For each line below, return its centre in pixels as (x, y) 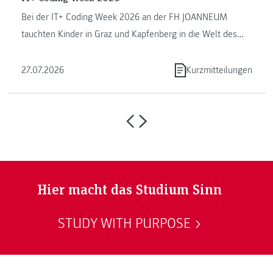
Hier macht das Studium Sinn (129, 188)
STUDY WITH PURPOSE (125, 224)
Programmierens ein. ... (66, 51)
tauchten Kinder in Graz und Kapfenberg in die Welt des (129, 34)
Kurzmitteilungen (219, 70)
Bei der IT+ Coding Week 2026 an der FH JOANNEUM (124, 17)
